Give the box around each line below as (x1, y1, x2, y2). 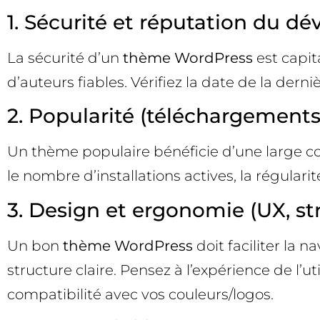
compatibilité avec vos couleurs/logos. (7, 285, 274, 303)
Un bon (7, 236, 63, 254)
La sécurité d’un (7, 49, 123, 67)
